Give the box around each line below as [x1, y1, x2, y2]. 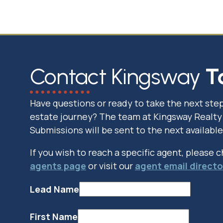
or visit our [86, 159, 135, 172]
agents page [30, 159, 86, 172]
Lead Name [30, 183, 79, 195]
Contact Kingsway [30, 62, 205, 90]
